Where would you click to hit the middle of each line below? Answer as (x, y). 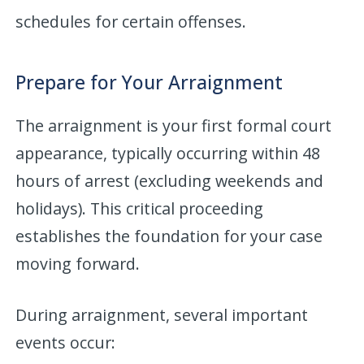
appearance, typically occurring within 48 (168, 153)
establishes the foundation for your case (169, 236)
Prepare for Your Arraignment (149, 82)
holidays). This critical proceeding (140, 208)
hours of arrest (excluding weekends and (170, 180)
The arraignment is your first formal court (174, 125)
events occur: (66, 342)
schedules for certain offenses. (131, 21)
